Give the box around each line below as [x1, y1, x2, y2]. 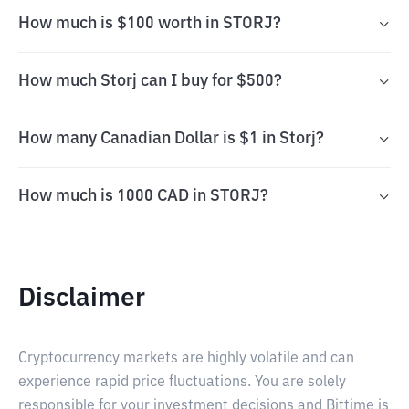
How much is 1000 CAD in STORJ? [18, 188, 268, 204]
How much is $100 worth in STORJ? [18, 16, 281, 32]
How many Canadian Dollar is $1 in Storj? [18, 131, 324, 147]
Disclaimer [18, 286, 145, 311]
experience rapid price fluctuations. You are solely [18, 375, 346, 390]
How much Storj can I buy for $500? [18, 73, 282, 89]
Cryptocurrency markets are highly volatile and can [18, 351, 354, 366]
